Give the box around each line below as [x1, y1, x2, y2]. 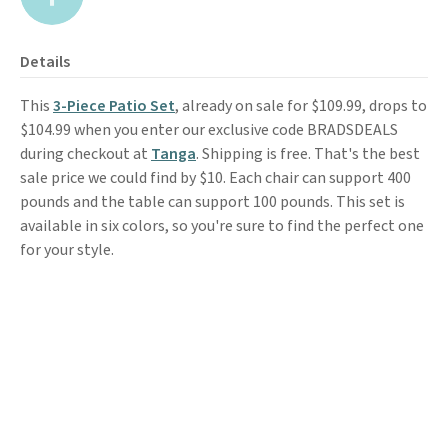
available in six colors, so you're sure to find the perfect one [20, 215, 424, 237]
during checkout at [20, 143, 151, 165]
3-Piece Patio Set [53, 95, 175, 117]
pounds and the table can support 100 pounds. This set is [20, 191, 405, 213]
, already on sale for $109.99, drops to [175, 95, 427, 117]
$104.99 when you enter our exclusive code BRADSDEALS [20, 119, 398, 141]
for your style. [20, 239, 114, 261]
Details [20, 51, 70, 73]
